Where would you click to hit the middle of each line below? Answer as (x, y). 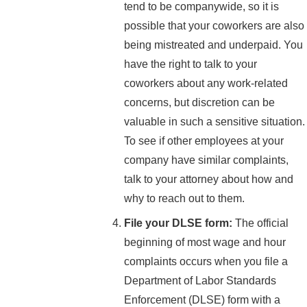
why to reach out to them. (185, 199)
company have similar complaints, (207, 160)
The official (261, 223)
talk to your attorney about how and (209, 180)
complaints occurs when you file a (206, 262)
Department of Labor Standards (200, 281)
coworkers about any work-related (206, 84)
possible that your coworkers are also (214, 26)
